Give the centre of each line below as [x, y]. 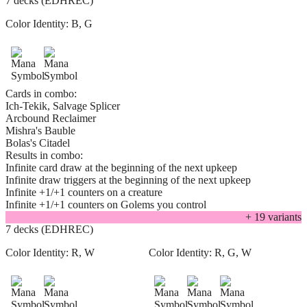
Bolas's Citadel [38, 143]
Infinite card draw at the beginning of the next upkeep [121, 168]
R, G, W [233, 253]
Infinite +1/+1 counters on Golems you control [106, 205]
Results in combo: [44, 156]
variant [281, 217]
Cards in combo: [41, 94]
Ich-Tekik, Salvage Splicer [63, 106]
